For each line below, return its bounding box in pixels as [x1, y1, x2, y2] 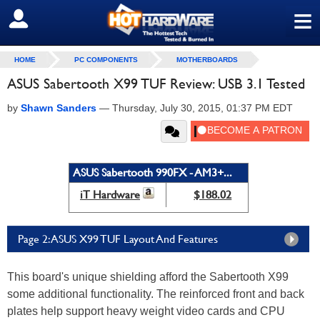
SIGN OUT [11, 12, 73, 26]
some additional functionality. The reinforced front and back [7, 288, 304, 300]
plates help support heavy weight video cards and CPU [7, 305, 285, 317]
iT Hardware [80, 188, 140, 201]
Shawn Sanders [21, 102, 96, 114]
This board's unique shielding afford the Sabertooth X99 [7, 271, 289, 283]
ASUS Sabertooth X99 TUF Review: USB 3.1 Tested [7, 75, 305, 92]
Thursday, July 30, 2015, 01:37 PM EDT [112, 102, 293, 114]
